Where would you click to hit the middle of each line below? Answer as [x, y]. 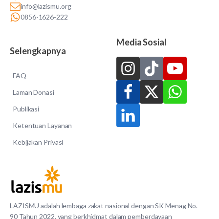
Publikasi [26, 109]
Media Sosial [142, 42]
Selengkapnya [38, 51]
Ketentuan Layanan [43, 125]
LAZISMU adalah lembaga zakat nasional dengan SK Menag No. [104, 206]
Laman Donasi [33, 92]
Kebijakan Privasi [38, 142]
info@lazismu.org [46, 6]
